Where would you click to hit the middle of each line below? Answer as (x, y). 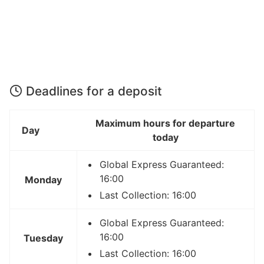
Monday (43, 180)
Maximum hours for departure (165, 123)
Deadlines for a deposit (94, 91)
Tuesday (43, 238)
